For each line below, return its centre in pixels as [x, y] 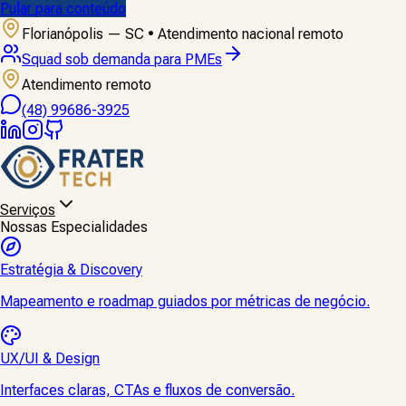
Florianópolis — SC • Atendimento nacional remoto [183, 34]
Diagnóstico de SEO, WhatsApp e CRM [145, 59]
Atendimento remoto [87, 85]
